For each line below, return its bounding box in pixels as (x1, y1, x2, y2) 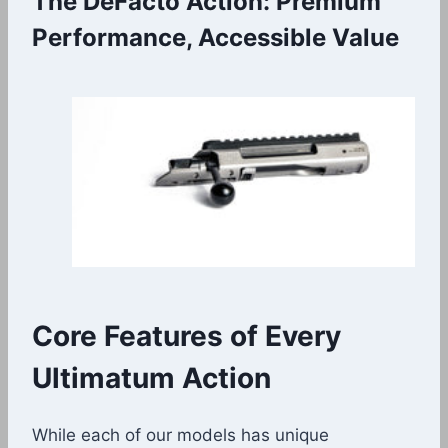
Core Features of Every (32, 319, 341, 354)
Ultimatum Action (32, 361, 271, 396)
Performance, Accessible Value (32, 22, 399, 52)
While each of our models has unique (32, 425, 329, 446)
